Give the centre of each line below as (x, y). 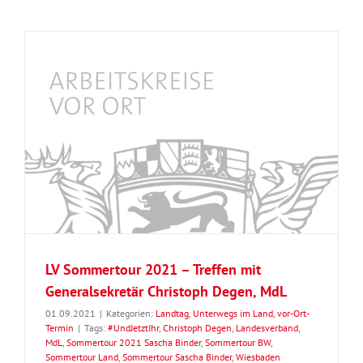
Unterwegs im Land (233, 314)
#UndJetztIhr (133, 328)
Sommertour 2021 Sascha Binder (134, 343)
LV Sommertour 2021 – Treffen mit (153, 270)
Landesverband (267, 328)
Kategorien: (131, 314)
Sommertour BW (238, 343)
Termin (60, 328)
